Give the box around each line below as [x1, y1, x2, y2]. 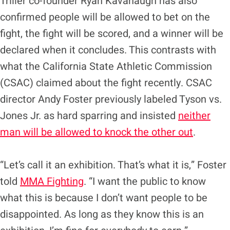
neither [178, 108, 210, 123]
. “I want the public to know [84, 174, 206, 189]
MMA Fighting [20, 174, 84, 189]
